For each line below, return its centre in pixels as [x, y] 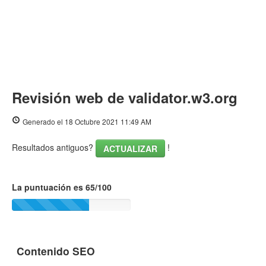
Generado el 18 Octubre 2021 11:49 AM [87, 122]
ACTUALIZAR [130, 149]
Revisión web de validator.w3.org [125, 98]
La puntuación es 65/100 [62, 187]
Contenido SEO [56, 251]
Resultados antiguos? [54, 148]
